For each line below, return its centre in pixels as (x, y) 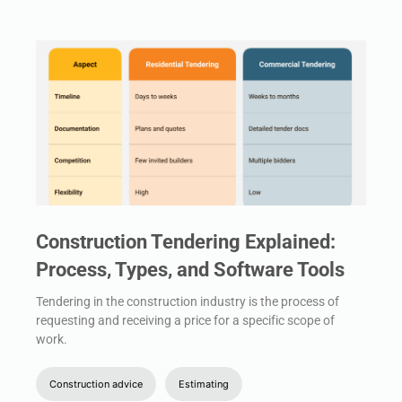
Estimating (204, 384)
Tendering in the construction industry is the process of (188, 301)
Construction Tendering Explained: (186, 241)
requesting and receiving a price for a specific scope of (185, 320)
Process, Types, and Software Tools (190, 269)
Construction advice (96, 384)
